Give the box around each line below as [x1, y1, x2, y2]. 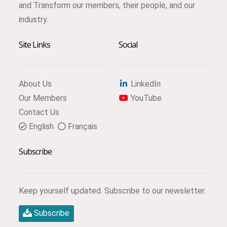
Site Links [18, 39, 51, 50]
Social [119, 39, 138, 50]
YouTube [129, 93, 162, 103]
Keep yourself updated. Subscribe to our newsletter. [18, 185, 206, 196]
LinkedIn [129, 79, 161, 89]
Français [65, 121, 97, 131]
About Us [18, 79, 52, 89]
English [26, 121, 54, 131]
